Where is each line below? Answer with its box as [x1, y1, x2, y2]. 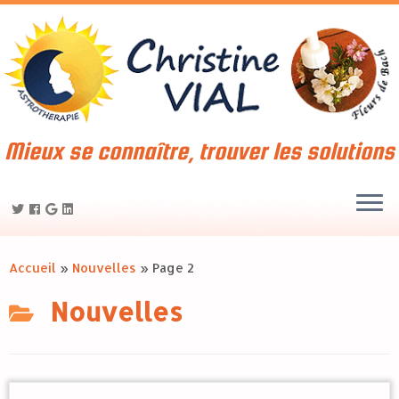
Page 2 [152, 260, 194, 275]
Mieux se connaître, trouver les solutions [4, 137, 395, 165]
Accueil [9, 260, 56, 275]
